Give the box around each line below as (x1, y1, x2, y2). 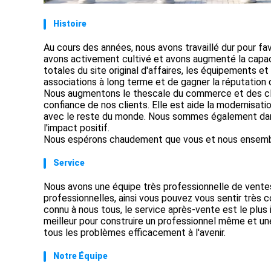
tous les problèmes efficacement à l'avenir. (44, 227, 226, 239)
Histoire (53, 19, 87, 29)
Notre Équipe (53, 251, 108, 261)
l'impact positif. (44, 122, 109, 134)
